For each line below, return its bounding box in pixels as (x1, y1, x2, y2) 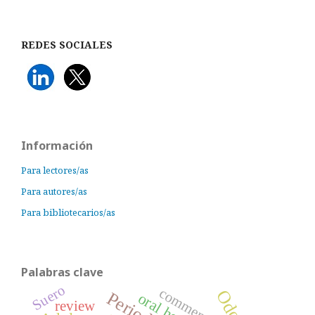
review (54, 297, 96, 314)
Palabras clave (21, 264, 103, 280)
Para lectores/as (21, 164, 89, 176)
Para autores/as (21, 185, 87, 198)
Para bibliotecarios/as (21, 206, 115, 219)
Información (21, 138, 93, 153)
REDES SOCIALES (21, 38, 112, 51)
